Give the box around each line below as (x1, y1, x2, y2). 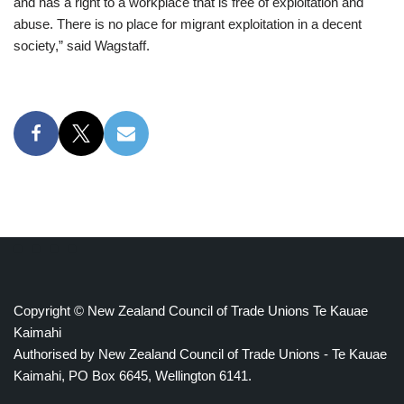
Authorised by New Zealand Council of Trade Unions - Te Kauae (14, 346, 387, 362)
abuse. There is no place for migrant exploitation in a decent (14, 15, 362, 32)
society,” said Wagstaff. (14, 37, 150, 53)
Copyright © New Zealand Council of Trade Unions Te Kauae (14, 303, 368, 318)
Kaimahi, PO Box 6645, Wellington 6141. (14, 368, 252, 383)
